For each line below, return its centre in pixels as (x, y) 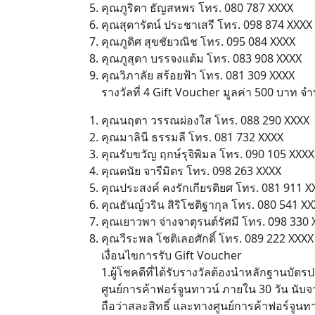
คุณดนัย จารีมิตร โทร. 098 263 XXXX (191, 171)
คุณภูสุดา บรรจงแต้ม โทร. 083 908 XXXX (201, 58)
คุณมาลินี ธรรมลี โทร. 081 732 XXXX (192, 137)
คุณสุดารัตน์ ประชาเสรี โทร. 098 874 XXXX (207, 25)
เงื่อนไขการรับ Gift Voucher (172, 255)
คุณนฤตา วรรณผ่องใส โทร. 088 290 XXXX (205, 120)
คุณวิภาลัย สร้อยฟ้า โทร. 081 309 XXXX (198, 75)
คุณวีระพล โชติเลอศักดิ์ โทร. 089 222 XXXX (207, 238)
